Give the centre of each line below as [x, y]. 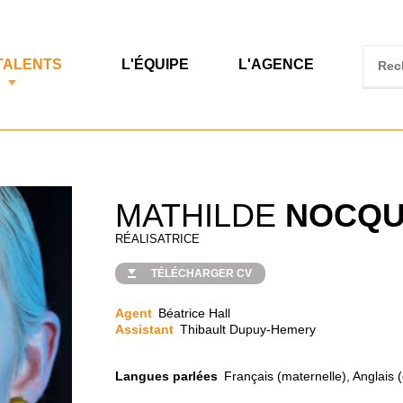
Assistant [145, 329]
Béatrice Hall [195, 313]
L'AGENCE [276, 64]
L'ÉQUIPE [156, 64]
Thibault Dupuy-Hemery [248, 329]
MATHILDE [201, 215]
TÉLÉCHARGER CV [202, 273]
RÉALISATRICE [158, 239]
